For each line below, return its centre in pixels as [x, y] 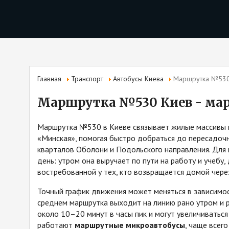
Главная [49, 79]
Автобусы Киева [138, 79]
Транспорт [87, 79]
